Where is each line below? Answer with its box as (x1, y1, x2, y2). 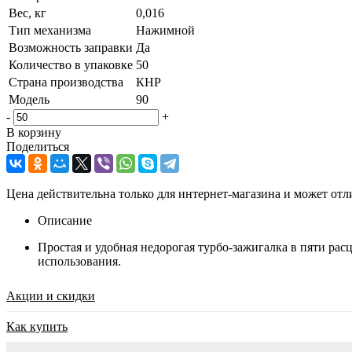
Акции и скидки (6, 288, 95, 302)
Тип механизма (9, 23, 91, 37)
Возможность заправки (9, 40, 133, 54)
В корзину (6, 125, 61, 139)
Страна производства (9, 75, 123, 89)
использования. (38, 254, 121, 268)
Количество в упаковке (9, 57, 133, 71)
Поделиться (6, 139, 69, 153)
